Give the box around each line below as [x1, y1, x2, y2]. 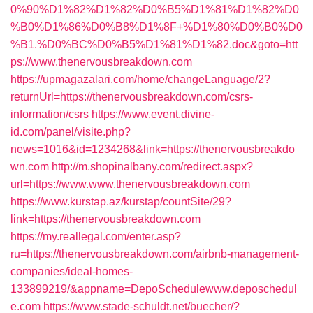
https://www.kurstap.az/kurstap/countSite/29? [10, 196, 231, 208]
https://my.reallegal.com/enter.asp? [10, 231, 181, 242]
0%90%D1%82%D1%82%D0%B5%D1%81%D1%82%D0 [10, 3, 299, 15]
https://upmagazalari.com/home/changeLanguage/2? [10, 73, 270, 85]
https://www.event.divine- [92, 108, 214, 120]
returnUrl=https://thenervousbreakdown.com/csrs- [10, 91, 253, 103]
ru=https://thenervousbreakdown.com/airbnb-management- [10, 248, 299, 260]
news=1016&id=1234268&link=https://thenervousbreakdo [10, 143, 295, 155]
